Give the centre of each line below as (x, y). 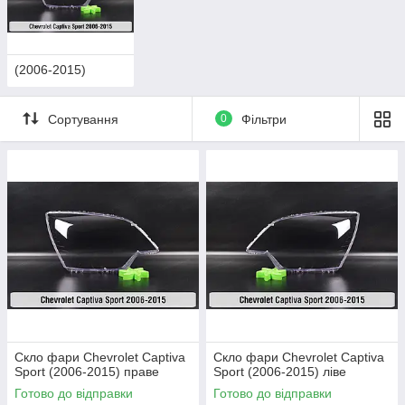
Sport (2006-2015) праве (87, 371)
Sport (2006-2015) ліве (280, 371)
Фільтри (264, 120)
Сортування (83, 120)
